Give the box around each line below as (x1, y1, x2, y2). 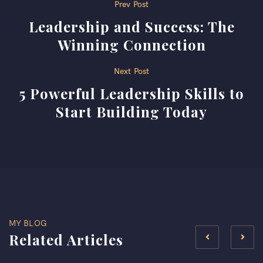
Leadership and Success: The (28, 17, 235, 36)
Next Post (114, 65, 149, 77)
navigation (8, 18, 104, 43)
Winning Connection (57, 35, 206, 55)
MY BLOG (9, 217, 47, 229)
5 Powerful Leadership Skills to (19, 84, 244, 103)
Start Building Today (56, 102, 207, 122)
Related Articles (9, 230, 123, 249)
